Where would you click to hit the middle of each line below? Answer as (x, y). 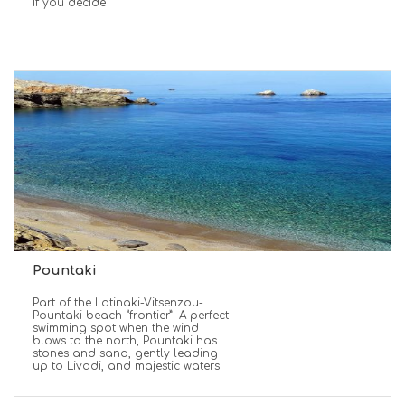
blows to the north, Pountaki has (125, 341)
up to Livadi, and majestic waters (126, 366)
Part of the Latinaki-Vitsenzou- (118, 303)
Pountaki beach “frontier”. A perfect (131, 316)
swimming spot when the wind (116, 328)
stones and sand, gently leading (125, 353)
